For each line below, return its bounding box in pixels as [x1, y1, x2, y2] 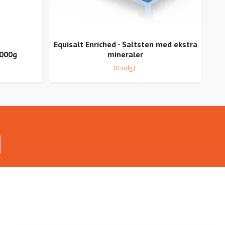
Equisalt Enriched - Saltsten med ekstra [53, 39, 197, 50]
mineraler [107, 49, 143, 60]
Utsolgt [113, 63, 136, 73]
